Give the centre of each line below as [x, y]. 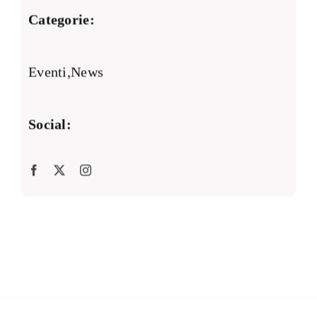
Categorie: [61, 19]
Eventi [47, 72]
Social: [50, 124]
